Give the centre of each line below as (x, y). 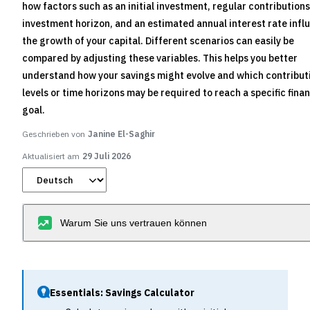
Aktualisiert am (51, 156)
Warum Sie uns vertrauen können (134, 223)
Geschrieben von (54, 134)
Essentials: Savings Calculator (122, 293)
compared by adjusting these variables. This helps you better (160, 58)
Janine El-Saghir (121, 134)
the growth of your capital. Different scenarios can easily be (158, 41)
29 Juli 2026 (107, 156)
